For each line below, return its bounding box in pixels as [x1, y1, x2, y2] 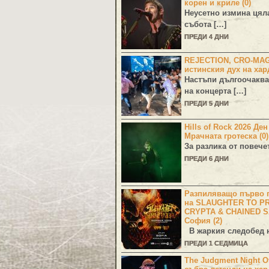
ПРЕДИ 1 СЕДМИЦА [184, 240, 248, 247]
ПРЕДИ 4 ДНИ [184, 33, 229, 41]
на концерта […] [184, 86, 246, 96]
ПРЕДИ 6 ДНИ [184, 155, 229, 163]
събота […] [184, 20, 226, 29]
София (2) [184, 216, 222, 226]
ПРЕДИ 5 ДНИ [184, 100, 229, 107]
